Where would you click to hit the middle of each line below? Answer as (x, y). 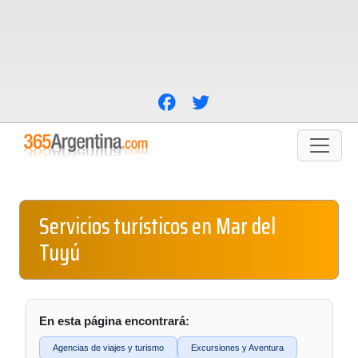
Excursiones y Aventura (237, 348)
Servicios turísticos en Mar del (157, 226)
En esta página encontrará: (114, 321)
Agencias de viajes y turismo (108, 348)
